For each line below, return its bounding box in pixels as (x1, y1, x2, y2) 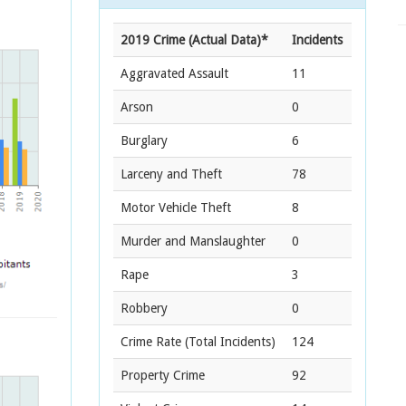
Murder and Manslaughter (121, 234, 266, 248)
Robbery (121, 301, 168, 315)
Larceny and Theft (121, 167, 222, 181)
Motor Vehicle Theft (121, 200, 231, 215)
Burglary (121, 133, 168, 148)
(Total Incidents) (181, 334, 275, 349)
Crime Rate (121, 334, 181, 349)
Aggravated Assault (121, 66, 228, 81)
